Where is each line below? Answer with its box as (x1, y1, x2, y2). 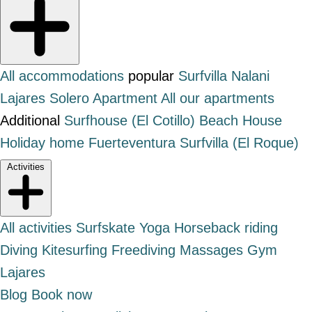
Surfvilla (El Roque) (180, 135, 299, 151)
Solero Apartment (49, 91, 157, 107)
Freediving (111, 242, 175, 258)
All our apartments (161, 91, 274, 107)
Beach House (199, 113, 282, 129)
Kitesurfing (42, 242, 107, 258)
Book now (31, 287, 92, 303)
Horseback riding (174, 220, 278, 236)
